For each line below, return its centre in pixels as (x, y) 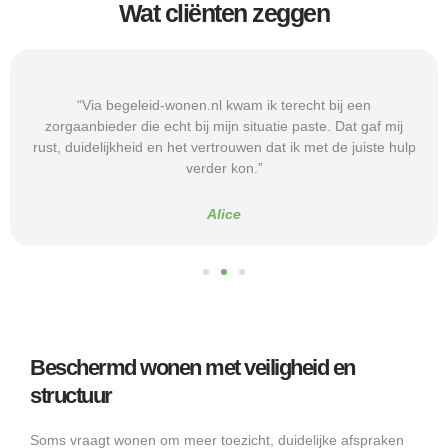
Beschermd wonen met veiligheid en (192, 368)
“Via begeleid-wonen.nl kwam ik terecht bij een (224, 105)
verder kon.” (224, 168)
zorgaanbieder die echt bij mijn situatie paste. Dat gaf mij (224, 126)
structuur (71, 396)
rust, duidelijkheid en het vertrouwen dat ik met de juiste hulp (224, 147)
